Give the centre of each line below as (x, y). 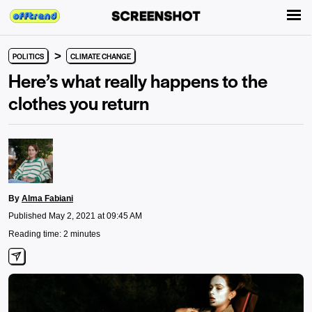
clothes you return (79, 102)
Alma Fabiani (47, 198)
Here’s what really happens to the (138, 80)
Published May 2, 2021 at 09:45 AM (75, 216)
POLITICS (28, 56)
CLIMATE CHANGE (101, 56)
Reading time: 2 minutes (54, 234)
